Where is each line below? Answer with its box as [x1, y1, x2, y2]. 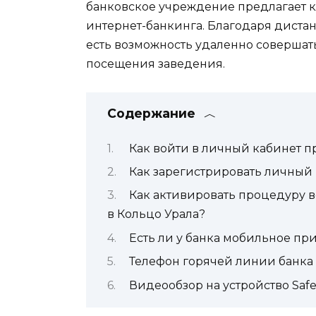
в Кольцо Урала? [107, 207, 205, 221]
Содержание [107, 106, 195, 121]
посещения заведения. [86, 57, 225, 71]
